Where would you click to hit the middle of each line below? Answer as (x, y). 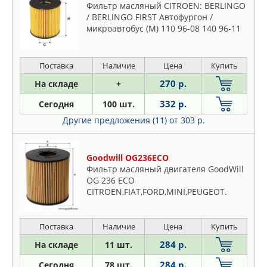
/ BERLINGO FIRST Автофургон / (150, 17)
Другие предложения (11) (116, 120)
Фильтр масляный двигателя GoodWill (165, 169)
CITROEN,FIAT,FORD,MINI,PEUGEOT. (157, 192)
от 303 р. (187, 120)
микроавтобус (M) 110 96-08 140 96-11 (164, 28)
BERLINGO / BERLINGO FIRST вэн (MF (160, 51)
